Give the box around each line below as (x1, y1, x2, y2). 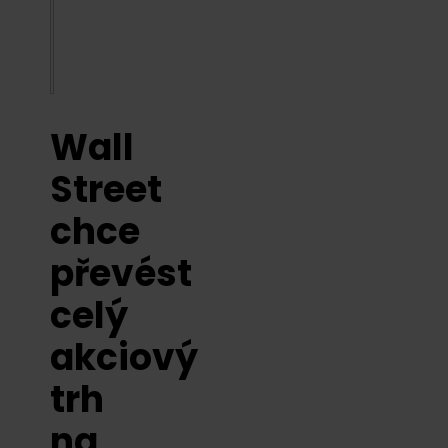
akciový (50, 332, 198, 383)
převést (50, 248, 192, 299)
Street (50, 164, 162, 215)
